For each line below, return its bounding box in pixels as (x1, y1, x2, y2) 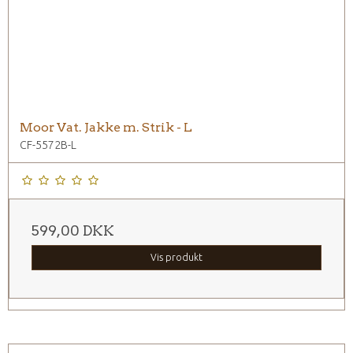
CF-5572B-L (20, 139, 76, 152)
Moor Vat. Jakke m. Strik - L (20, 120, 192, 136)
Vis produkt (150, 252, 203, 263)
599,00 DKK (32, 222, 114, 240)
